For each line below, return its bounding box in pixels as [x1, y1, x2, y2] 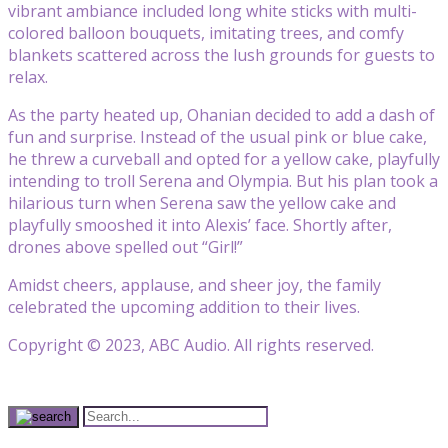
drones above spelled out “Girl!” [8, 235, 243, 258]
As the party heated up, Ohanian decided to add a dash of [8, 103, 435, 126]
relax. [8, 65, 48, 88]
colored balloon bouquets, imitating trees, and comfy [8, 21, 404, 44]
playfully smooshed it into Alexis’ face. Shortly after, [8, 213, 392, 236]
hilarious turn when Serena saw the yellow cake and [8, 191, 396, 214]
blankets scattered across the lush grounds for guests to [8, 43, 435, 66]
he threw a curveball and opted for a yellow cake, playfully [8, 147, 440, 170]
